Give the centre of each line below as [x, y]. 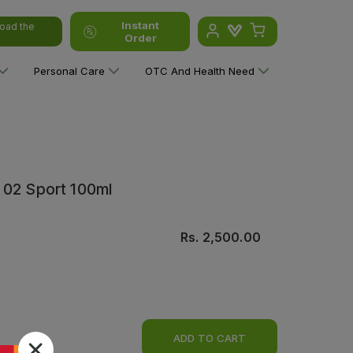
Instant [141, 25]
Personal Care [69, 71]
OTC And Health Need [199, 71]
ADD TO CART [210, 338]
